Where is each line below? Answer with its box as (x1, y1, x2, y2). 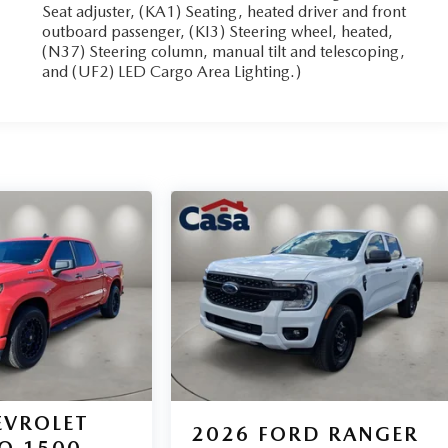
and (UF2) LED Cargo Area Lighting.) (42, 61, 302, 81)
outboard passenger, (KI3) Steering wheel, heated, (42, 21, 394, 41)
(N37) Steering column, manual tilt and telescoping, (42, 41, 406, 61)
